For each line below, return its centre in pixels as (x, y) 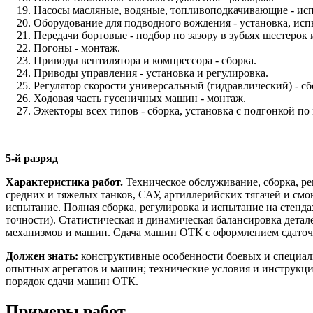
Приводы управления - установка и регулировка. (151, 73)
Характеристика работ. (64, 182)
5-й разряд (32, 158)
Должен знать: (42, 256)
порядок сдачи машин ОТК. (72, 281)
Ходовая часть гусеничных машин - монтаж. (140, 98)
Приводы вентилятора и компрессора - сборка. (145, 60)
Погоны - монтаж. (77, 48)
